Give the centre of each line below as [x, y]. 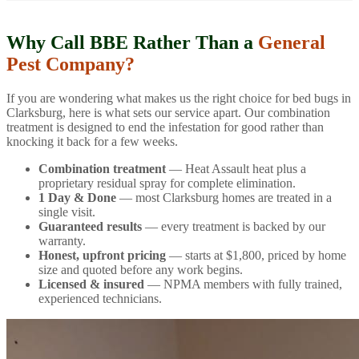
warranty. [62, 241]
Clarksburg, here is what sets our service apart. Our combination [168, 113]
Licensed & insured [91, 284]
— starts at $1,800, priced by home [256, 256]
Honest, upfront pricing [102, 256]
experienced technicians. [100, 299]
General [292, 43]
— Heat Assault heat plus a [236, 169]
